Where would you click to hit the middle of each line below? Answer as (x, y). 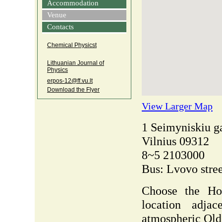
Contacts (60, 27)
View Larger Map (177, 106)
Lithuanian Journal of (76, 63)
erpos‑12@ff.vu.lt (70, 81)
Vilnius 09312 (175, 141)
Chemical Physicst (72, 45)
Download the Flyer (73, 90)
